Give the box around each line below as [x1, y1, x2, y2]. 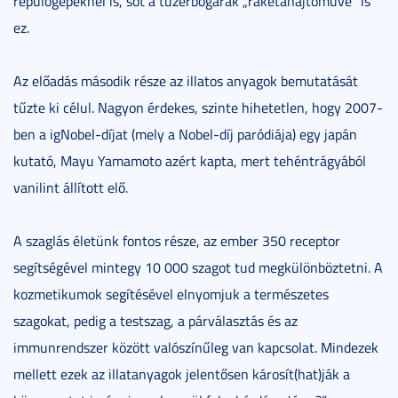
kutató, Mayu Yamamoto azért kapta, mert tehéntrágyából [13, 150, 366, 171]
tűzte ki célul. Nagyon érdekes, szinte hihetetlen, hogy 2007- [13, 97, 383, 117]
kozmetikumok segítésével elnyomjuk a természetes [13, 283, 329, 304]
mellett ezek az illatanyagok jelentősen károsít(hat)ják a [13, 363, 350, 384]
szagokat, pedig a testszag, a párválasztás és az [13, 310, 298, 330]
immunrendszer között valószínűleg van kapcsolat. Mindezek [13, 337, 378, 357]
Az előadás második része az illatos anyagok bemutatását [13, 70, 358, 91]
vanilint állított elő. [13, 177, 128, 197]
